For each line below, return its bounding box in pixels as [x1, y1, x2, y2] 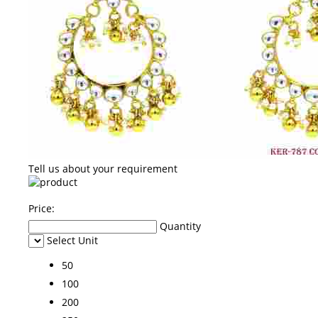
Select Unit [47, 233, 98, 247]
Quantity [160, 219, 201, 233]
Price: [28, 201, 55, 215]
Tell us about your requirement [28, 161, 177, 175]
